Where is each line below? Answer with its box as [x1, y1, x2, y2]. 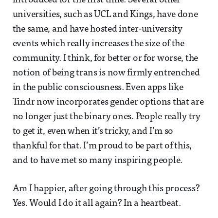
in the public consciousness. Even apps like [12, 83, 183, 93]
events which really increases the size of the [12, 39, 184, 49]
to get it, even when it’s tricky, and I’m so [12, 127, 174, 137]
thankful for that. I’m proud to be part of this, [12, 142, 192, 151]
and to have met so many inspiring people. [12, 156, 183, 166]
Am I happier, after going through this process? [12, 184, 200, 194]
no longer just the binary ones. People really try [12, 112, 200, 122]
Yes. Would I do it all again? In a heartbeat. [12, 199, 181, 209]
